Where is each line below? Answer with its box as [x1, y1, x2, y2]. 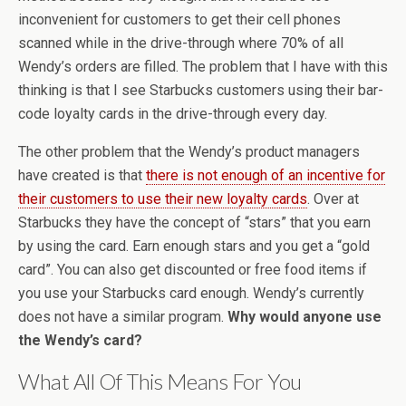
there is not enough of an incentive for [146, 167, 385, 184]
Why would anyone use [227, 308, 382, 325]
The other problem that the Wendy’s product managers [18, 143, 360, 160]
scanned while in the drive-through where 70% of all [18, 34, 343, 52]
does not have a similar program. [18, 308, 227, 325]
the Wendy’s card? [18, 332, 142, 349]
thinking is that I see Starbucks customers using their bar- [18, 82, 383, 99]
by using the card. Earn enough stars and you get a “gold [18, 237, 370, 255]
